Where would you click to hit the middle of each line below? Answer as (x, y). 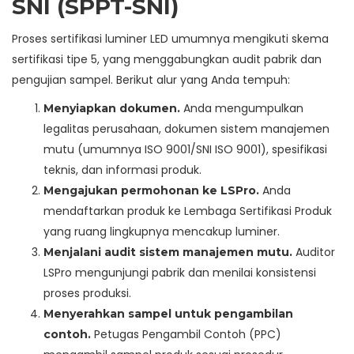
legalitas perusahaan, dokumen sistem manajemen (186, 129)
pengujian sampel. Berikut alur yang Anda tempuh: (151, 80)
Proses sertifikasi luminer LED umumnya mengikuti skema (170, 39)
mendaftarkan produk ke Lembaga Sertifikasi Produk (188, 211)
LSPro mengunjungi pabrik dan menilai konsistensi (180, 273)
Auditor (314, 252)
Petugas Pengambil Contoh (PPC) (186, 335)
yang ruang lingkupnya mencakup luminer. (162, 232)
